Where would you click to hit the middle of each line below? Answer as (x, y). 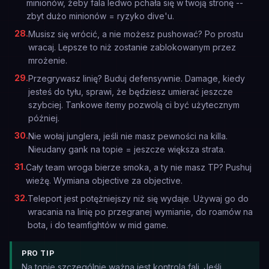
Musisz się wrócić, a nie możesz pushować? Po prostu (136, 34)
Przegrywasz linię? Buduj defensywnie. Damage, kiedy (137, 78)
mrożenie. (48, 60)
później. (44, 118)
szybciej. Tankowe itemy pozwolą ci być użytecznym (134, 105)
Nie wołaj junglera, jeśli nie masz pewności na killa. (128, 136)
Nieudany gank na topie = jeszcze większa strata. (127, 149)
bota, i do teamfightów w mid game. (98, 225)
